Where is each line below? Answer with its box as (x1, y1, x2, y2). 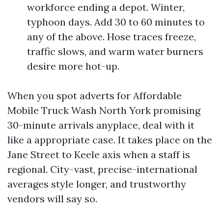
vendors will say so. (7, 192, 97, 205)
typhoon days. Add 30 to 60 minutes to (27, 16, 205, 28)
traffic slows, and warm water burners (27, 45, 203, 57)
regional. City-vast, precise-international (7, 163, 197, 175)
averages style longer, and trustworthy (7, 178, 186, 190)
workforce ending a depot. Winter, (27, 1, 185, 13)
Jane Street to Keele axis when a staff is (7, 148, 190, 161)
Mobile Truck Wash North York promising (7, 104, 200, 116)
